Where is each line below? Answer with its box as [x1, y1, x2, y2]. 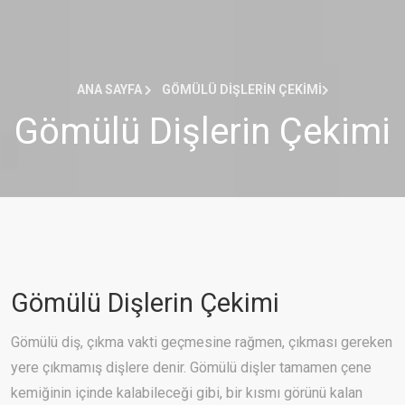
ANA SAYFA [76, 82, 145, 98]
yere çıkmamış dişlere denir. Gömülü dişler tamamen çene [11, 359, 372, 377]
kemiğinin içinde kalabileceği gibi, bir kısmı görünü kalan [11, 384, 363, 402]
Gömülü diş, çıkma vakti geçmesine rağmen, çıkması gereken [11, 334, 392, 352]
